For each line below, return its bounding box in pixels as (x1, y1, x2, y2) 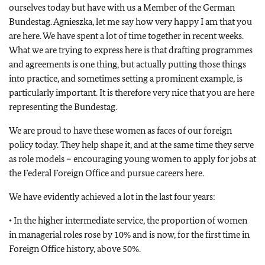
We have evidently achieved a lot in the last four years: (9, 191, 215, 202)
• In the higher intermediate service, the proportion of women (9, 215, 247, 226)
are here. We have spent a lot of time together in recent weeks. (9, 30, 244, 41)
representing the (9, 101, 74, 112)
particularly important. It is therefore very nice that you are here (9, 87, 254, 98)
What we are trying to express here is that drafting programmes (9, 44, 253, 56)
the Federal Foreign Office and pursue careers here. (9, 167, 204, 179)
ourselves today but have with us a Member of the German (9, 2, 235, 13)
